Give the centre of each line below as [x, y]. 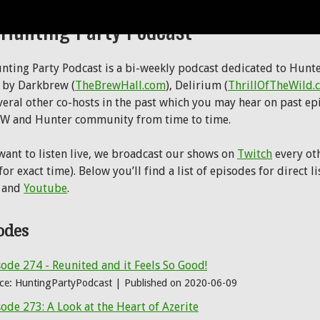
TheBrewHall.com [120, 85]
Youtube [45, 188]
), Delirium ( [197, 85]
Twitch [255, 154]
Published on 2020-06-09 [181, 283]
